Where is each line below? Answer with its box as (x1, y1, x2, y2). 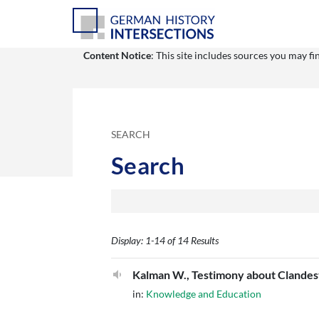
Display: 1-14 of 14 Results (111, 234, 219, 247)
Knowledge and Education (146, 288, 261, 300)
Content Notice (83, 48, 151, 61)
